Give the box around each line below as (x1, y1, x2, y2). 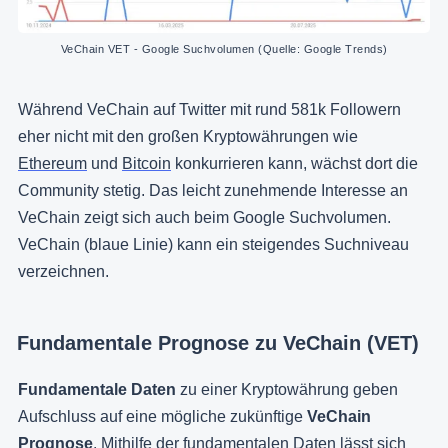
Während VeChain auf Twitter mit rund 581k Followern (18, 100, 401, 118)
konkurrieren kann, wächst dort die (171, 154, 418, 172)
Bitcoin (122, 154, 171, 172)
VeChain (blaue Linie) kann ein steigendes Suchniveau (18, 235, 409, 253)
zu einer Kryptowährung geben (176, 380, 398, 398)
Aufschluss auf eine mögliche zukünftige (18, 407, 307, 425)
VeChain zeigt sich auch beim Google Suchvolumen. (18, 208, 391, 226)
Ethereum (18, 154, 87, 172)
